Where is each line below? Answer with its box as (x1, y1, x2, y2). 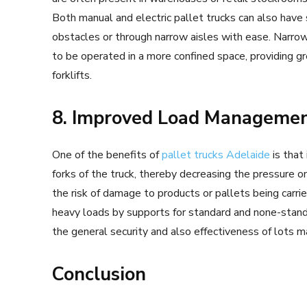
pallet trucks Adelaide (162, 147, 270, 162)
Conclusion (52, 261, 146, 287)
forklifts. (52, 67, 92, 83)
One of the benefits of (52, 147, 162, 162)
